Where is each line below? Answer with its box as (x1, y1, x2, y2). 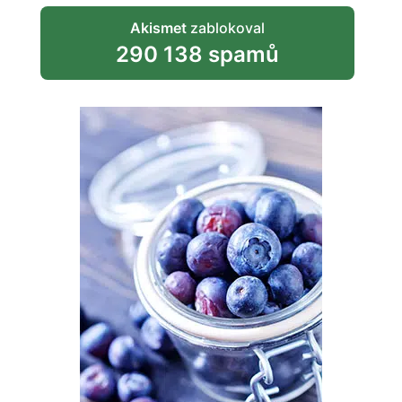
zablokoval (186, 19, 265, 38)
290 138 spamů (115, 41, 279, 68)
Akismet (129, 19, 187, 38)
